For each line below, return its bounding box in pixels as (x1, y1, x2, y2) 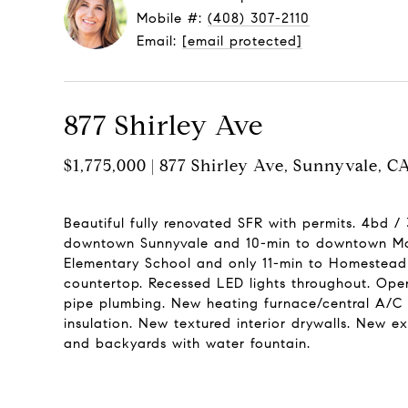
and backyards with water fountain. (64, 335, 311, 352)
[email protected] (182, 33, 302, 49)
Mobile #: (137, 10, 208, 26)
